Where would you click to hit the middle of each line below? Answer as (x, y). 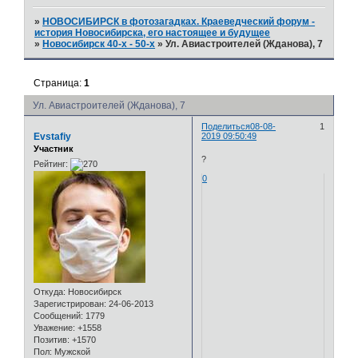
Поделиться (226, 126)
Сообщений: (58, 316)
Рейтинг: (51, 164)
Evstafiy (52, 136)
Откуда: (50, 292)
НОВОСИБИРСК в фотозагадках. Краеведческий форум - (179, 22)
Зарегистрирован (69, 304)
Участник (54, 148)
